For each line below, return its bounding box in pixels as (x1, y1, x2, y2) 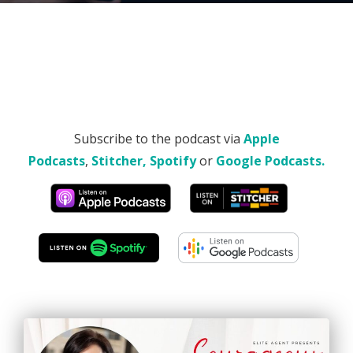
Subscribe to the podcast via (73, 130, 243, 147)
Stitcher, (91, 152, 147, 169)
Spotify (150, 152, 196, 169)
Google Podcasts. (216, 152, 325, 169)
